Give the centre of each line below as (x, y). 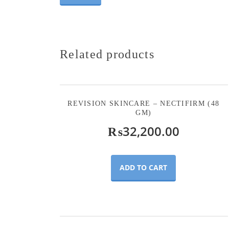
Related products (107, 54)
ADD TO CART (144, 168)
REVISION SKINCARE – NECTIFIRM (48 (144, 104)
